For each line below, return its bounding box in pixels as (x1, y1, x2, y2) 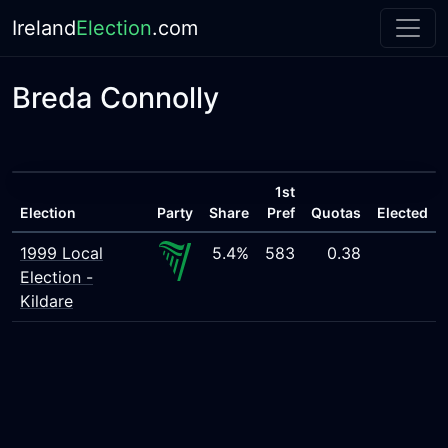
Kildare (20, 291, 73, 311)
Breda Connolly (12, 80, 219, 115)
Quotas (311, 204, 361, 221)
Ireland (12, 16, 76, 40)
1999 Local (20, 243, 103, 263)
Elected (377, 204, 428, 221)
